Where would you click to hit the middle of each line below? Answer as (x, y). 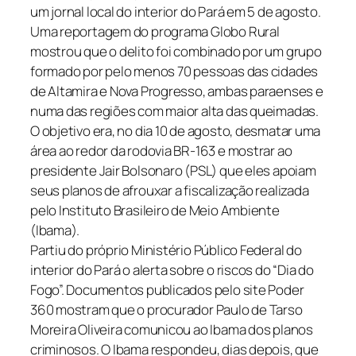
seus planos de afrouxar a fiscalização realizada (170, 191)
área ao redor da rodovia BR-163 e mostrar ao (161, 151)
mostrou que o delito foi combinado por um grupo (176, 52)
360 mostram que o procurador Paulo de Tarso (166, 310)
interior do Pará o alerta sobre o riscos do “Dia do (172, 270)
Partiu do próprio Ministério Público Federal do (166, 250)
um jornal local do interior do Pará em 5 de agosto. (176, 12)
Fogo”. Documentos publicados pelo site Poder (167, 290)
